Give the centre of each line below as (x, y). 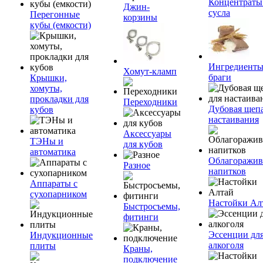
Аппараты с (54, 183)
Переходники (150, 102)
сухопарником (58, 194)
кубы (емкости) (60, 25)
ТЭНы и (47, 141)
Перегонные (55, 14)
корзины (140, 17)
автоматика (53, 152)
